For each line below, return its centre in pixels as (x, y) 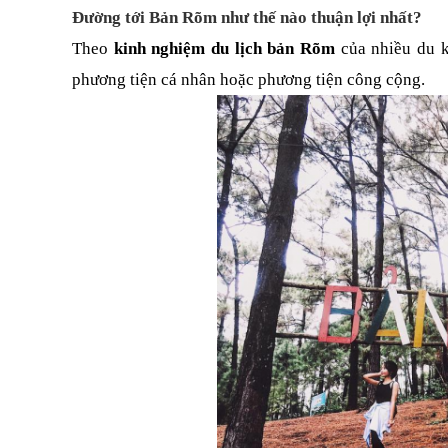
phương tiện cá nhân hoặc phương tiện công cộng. (248, 79)
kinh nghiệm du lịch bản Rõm (224, 48)
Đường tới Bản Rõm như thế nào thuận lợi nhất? (247, 17)
